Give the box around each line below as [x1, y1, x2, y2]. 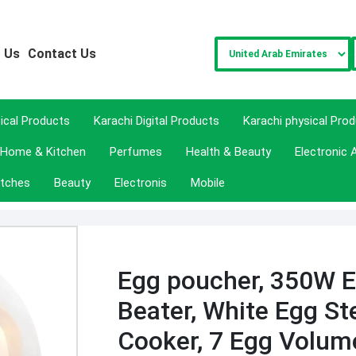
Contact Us [28, 46, 96, 61]
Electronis [114, 176, 167, 190]
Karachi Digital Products [94, 114, 219, 128]
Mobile [191, 176, 225, 190]
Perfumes [110, 145, 162, 159]
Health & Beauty [186, 145, 271, 159]
